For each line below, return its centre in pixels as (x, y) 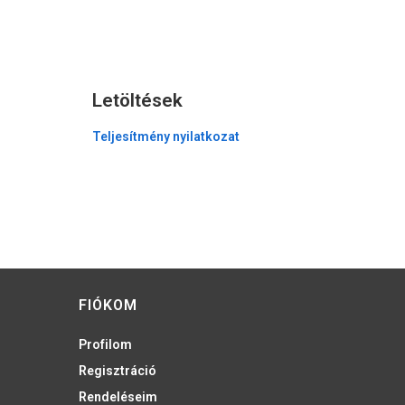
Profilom (105, 345)
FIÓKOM (108, 306)
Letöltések (137, 101)
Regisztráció (118, 371)
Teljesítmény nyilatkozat (166, 137)
